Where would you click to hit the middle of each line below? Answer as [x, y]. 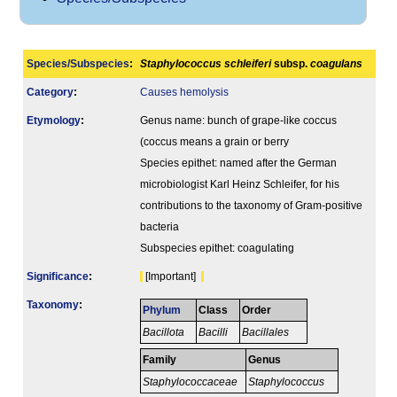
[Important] [172, 277]
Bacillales [266, 333]
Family [160, 360]
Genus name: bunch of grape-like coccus [238, 121]
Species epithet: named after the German [238, 163]
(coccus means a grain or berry [214, 142]
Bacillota [164, 333]
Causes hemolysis [184, 93]
